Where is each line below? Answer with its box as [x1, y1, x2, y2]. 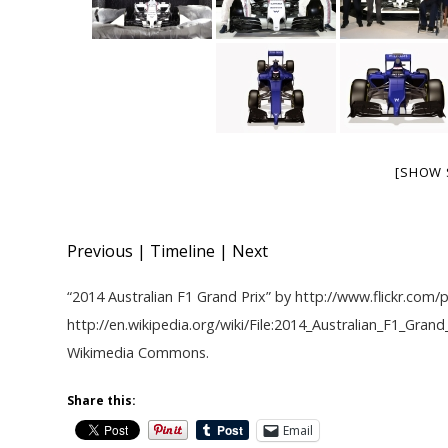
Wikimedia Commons [67, 342, 207, 362]
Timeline [150, 239, 216, 262]
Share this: [67, 391, 137, 409]
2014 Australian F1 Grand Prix [72, 286, 267, 306]
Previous [67, 239, 134, 262]
